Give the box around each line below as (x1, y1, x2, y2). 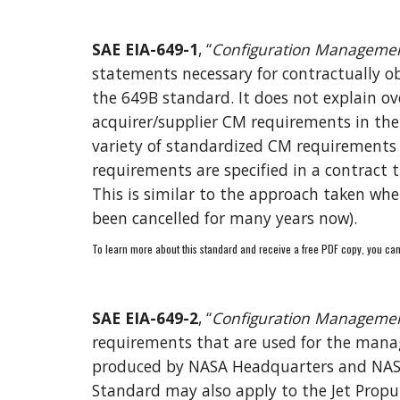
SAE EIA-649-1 (91, 38, 198, 60)
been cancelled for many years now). (91, 207, 357, 229)
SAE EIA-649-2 (91, 307, 198, 329)
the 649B (91, 87, 162, 108)
